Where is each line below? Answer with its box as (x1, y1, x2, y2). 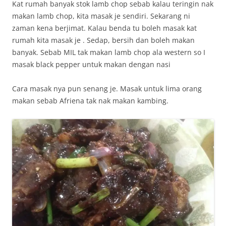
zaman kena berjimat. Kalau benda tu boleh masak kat (12, 23, 197, 33)
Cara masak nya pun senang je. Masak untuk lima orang (12, 83, 202, 93)
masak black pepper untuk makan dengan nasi (12, 59, 171, 69)
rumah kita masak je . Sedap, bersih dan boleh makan (12, 35, 195, 45)
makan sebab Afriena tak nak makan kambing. (12, 95, 168, 105)
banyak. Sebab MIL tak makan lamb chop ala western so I (12, 47, 205, 57)
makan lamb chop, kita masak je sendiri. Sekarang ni (12, 11, 190, 21)
